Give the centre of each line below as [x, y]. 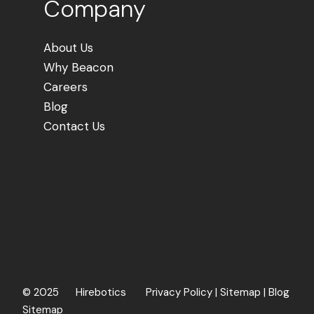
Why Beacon [78, 67]
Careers [66, 87]
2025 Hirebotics [90, 292]
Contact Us [74, 126]
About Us [68, 47]
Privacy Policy [179, 292]
